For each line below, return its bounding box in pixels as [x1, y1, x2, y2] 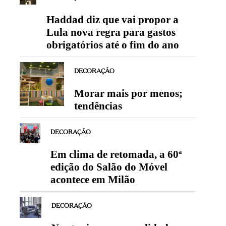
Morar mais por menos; [74, 87, 183, 99]
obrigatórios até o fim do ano [46, 38, 179, 51]
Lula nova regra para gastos [46, 26, 176, 38]
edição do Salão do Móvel [50, 160, 167, 173]
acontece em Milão [50, 173, 135, 186]
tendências [74, 99, 122, 112]
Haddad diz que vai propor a [46, 13, 179, 26]
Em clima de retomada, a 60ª [50, 148, 182, 160]
